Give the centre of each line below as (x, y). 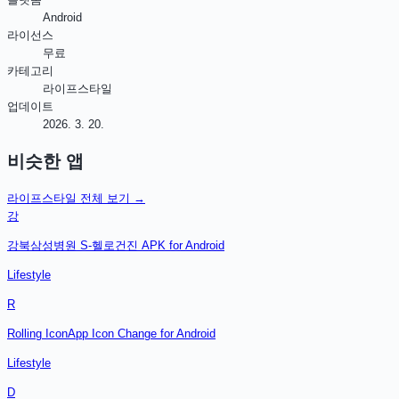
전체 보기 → (111, 198)
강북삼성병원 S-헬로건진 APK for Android (116, 245)
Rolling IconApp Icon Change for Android (111, 333)
